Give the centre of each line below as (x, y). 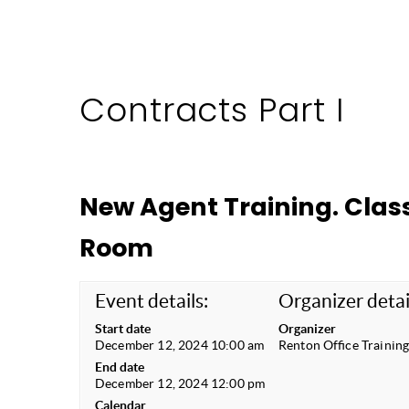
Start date (123, 328)
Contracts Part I (212, 110)
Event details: (152, 300)
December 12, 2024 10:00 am (180, 345)
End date (120, 367)
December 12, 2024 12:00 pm (180, 383)
